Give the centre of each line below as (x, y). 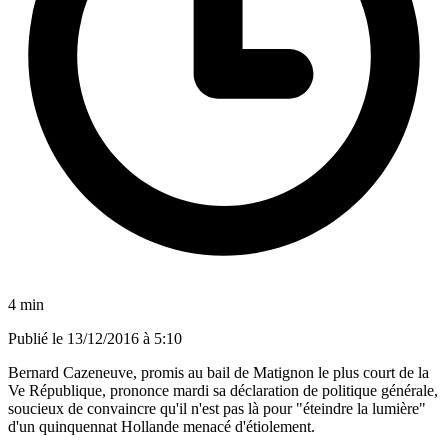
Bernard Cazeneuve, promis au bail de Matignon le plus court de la (218, 372)
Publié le (37, 338)
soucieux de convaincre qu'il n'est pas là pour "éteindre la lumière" (217, 408)
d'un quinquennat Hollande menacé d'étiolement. (161, 426)
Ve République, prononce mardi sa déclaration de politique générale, (223, 390)
